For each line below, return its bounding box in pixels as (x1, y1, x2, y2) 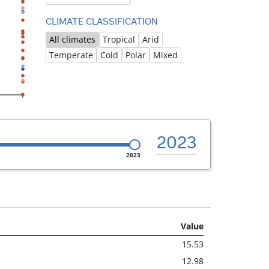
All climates (49, 34, 95, 46)
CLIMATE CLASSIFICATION (45, 17, 158, 28)
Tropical (102, 34, 135, 46)
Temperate (49, 49, 93, 61)
